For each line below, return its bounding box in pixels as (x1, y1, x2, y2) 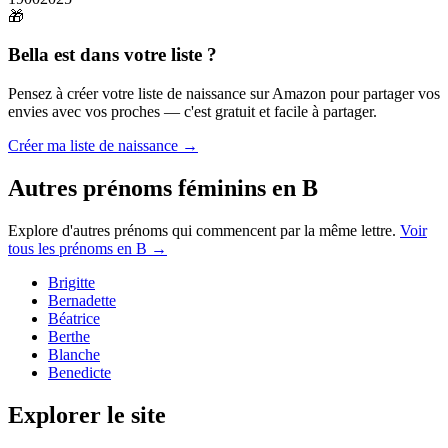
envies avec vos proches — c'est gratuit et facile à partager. (8, 103, 377, 121)
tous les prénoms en (8, 239, 136, 257)
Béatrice (48, 309, 100, 327)
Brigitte (48, 273, 95, 291)
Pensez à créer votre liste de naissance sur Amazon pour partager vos (8, 85, 440, 103)
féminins (178, 174, 266, 201)
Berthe (48, 327, 90, 345)
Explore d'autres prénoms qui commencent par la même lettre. (8, 221, 396, 239)
